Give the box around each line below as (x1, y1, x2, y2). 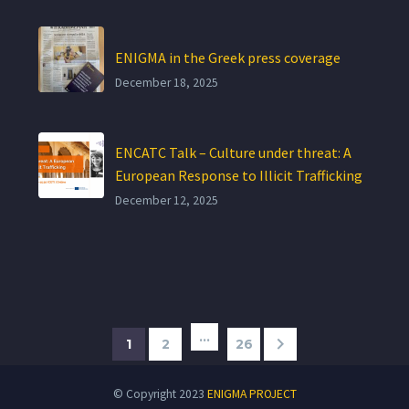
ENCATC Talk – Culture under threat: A (115, 142, 351, 162)
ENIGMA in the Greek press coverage (115, 47, 341, 67)
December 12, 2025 (115, 192, 218, 208)
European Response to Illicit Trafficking (115, 165, 362, 184)
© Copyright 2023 (112, 385, 207, 402)
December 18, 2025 (115, 74, 218, 90)
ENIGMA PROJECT (206, 385, 297, 402)
